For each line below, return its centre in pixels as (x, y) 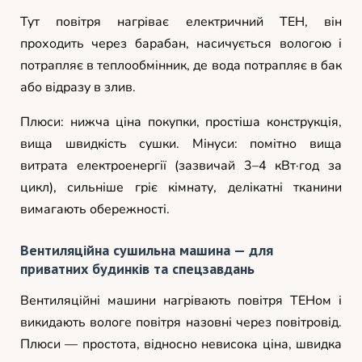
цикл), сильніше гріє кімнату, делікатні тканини (181, 187)
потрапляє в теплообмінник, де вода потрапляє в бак (181, 65)
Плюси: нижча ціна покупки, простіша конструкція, (181, 122)
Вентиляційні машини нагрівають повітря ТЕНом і (181, 300)
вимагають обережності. (95, 209)
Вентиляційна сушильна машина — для (147, 250)
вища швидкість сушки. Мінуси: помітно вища (181, 143)
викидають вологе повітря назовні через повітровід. (181, 322)
